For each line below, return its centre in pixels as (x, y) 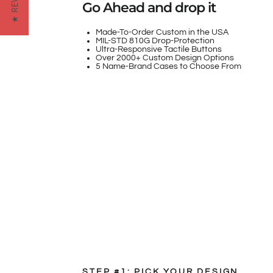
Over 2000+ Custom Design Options (165, 58)
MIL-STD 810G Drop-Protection (155, 41)
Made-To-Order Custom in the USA (162, 33)
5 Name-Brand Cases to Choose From (169, 67)
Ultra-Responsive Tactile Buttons (159, 50)
